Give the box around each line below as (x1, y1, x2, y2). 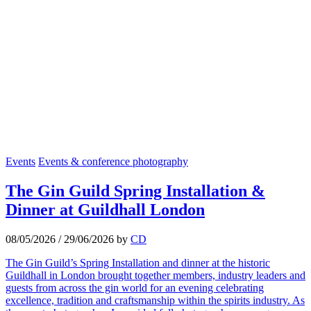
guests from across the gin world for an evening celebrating (6, 282, 264, 294)
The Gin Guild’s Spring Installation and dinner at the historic (6, 257, 270, 269)
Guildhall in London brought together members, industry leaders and (6, 269, 305, 282)
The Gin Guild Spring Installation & (6, 182, 265, 201)
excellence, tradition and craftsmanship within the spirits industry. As (6, 294, 305, 307)
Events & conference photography (38, 155, 188, 168)
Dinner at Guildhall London (6, 201, 205, 219)
